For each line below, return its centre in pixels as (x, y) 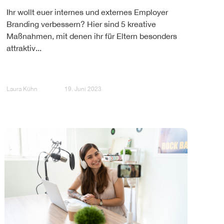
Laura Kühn (22, 89)
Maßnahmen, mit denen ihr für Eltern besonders (92, 36)
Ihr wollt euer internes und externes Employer (87, 12)
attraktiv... (24, 48)
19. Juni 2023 (83, 89)
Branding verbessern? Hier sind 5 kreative (81, 24)
